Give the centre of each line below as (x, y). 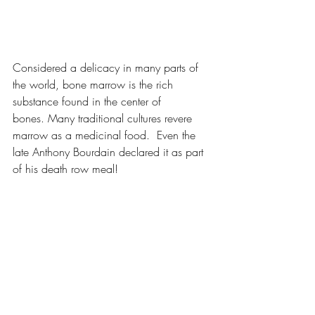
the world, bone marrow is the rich (95, 84)
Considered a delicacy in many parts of (107, 67)
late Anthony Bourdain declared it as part (110, 152)
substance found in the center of (89, 101)
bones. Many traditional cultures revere (104, 118)
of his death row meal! (65, 168)
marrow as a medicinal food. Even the (106, 135)
